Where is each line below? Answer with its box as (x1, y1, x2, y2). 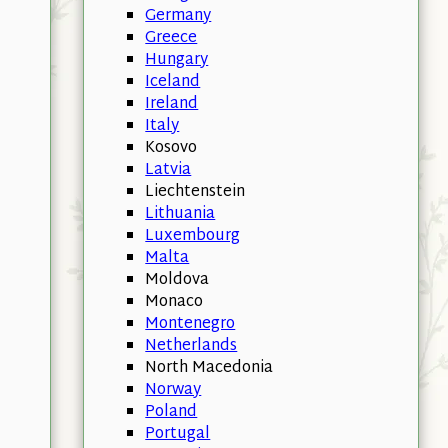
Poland (145, 398, 198, 426)
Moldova (145, 266, 210, 294)
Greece (145, 24, 198, 52)
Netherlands (145, 332, 238, 360)
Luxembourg (145, 222, 241, 250)
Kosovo (145, 134, 198, 162)
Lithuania (145, 200, 216, 228)
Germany (145, 2, 212, 30)
